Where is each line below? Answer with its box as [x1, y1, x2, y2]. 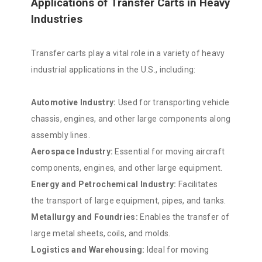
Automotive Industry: [31, 98, 116, 108]
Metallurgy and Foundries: [31, 212, 138, 222]
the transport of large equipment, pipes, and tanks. [31, 196, 226, 206]
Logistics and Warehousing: [31, 245, 145, 255]
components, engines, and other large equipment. [31, 163, 223, 173]
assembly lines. [31, 130, 90, 140]
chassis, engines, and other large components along [31, 114, 231, 124]
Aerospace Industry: [31, 147, 113, 157]
